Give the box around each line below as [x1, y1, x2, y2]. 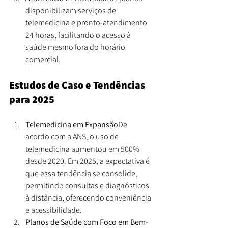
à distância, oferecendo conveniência [25, 192, 153, 203]
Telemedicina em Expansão [25, 119, 118, 130]
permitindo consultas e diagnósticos [25, 180, 151, 191]
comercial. [25, 53, 61, 65]
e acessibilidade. [25, 204, 82, 215]
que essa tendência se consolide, [25, 167, 139, 179]
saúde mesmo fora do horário [25, 41, 127, 52]
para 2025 [9, 92, 54, 106]
